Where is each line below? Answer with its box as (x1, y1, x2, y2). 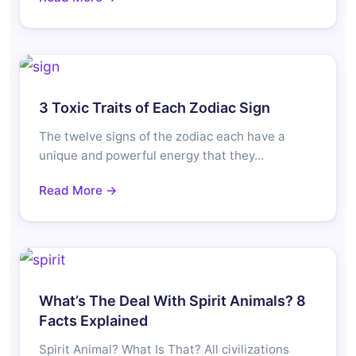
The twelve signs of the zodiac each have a (39, 129, 285, 145)
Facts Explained (39, 312, 148, 330)
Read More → (39, 183, 118, 199)
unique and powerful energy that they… (39, 148, 264, 164)
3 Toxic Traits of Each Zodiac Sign (39, 99, 270, 117)
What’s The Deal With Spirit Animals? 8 (39, 292, 306, 310)
